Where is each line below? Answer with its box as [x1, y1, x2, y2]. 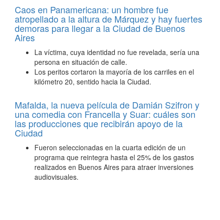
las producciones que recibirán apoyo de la [15, 117, 183, 130]
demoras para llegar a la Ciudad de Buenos [15, 22, 185, 34]
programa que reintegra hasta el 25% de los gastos [34, 152, 194, 162]
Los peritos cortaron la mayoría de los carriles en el [34, 67, 194, 77]
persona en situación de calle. [34, 57, 127, 67]
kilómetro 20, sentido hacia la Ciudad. [34, 77, 151, 86]
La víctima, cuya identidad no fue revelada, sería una [34, 47, 199, 57]
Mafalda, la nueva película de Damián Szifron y [15, 98, 199, 111]
